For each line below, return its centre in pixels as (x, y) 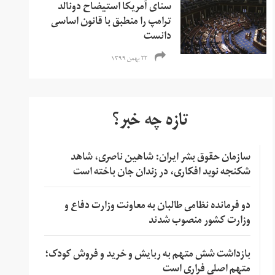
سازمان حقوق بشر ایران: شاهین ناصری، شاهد (160, 158)
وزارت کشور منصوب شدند (199, 221)
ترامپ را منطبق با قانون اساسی (111, 22)
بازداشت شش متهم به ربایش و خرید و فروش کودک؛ (147, 255)
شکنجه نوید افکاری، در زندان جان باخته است (161, 173)
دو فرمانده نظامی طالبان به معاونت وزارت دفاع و (157, 207)
